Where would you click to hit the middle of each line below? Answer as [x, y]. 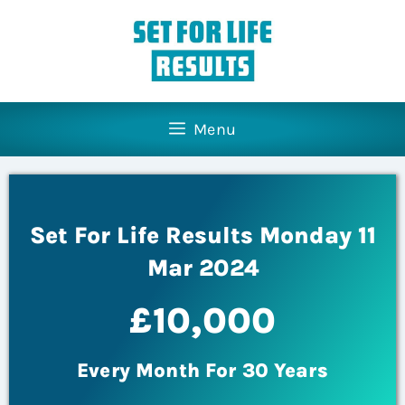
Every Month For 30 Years [202, 371]
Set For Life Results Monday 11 [202, 236]
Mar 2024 [202, 268]
